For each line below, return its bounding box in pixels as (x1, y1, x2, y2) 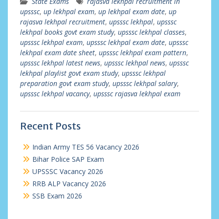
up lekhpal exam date (98, 7, 165, 16)
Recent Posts (20, 120, 81, 132)
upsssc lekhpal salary (112, 79, 177, 88)
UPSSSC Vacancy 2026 (32, 167, 103, 176)
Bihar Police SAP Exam (32, 154, 104, 164)
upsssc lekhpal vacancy (20, 89, 89, 98)
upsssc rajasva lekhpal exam (93, 89, 180, 98)
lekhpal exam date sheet (20, 48, 95, 57)
